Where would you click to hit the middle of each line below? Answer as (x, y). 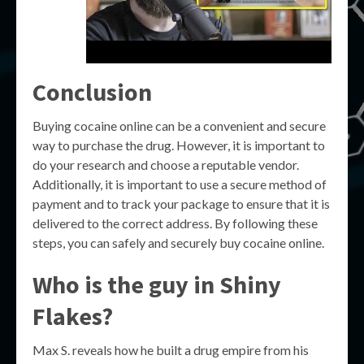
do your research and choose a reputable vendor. (166, 165)
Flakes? (73, 316)
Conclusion (92, 92)
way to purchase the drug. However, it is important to (179, 145)
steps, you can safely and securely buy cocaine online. (178, 243)
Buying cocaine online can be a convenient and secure (179, 126)
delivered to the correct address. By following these (175, 223)
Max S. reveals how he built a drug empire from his (171, 350)
